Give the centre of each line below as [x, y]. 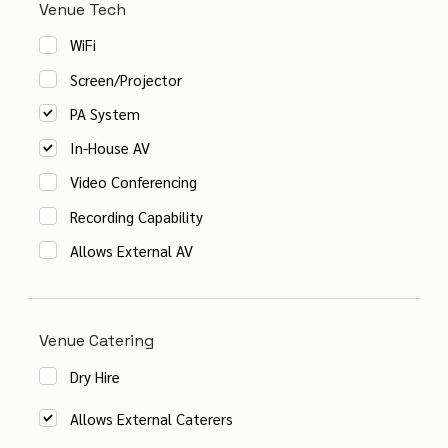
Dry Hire [95, 376]
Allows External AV [131, 250]
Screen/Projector [126, 79]
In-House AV [110, 148]
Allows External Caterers [152, 418]
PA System [105, 113]
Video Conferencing [134, 182]
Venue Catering [97, 341]
